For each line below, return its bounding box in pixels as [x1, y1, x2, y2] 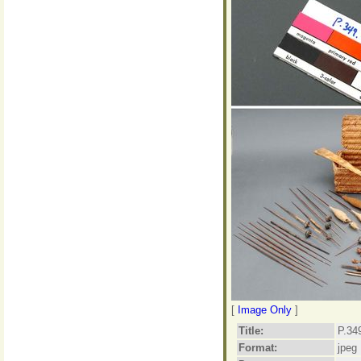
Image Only [237, 304, 292, 316]
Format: [239, 342, 277, 354]
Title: [239, 325, 263, 337]
